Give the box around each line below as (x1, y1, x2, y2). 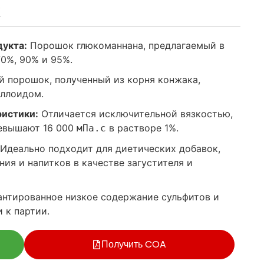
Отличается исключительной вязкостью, (38, 108, 233, 120)
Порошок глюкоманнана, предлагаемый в (27, 39, 225, 51)
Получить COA (101, 237, 167, 251)
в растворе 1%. (105, 122, 179, 134)
